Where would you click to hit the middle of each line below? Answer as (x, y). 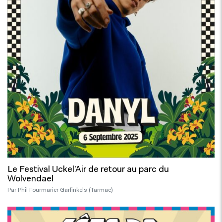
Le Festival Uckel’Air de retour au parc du (88, 170)
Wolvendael (30, 179)
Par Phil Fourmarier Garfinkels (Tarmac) (60, 190)
